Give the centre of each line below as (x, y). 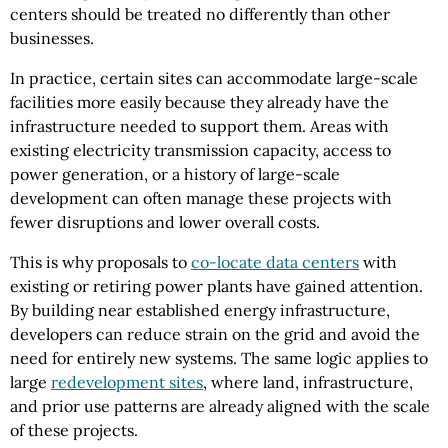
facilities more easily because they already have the (199, 102)
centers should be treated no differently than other (200, 14)
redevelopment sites (127, 382)
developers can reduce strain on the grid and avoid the (215, 334)
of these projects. (74, 430)
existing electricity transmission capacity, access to (200, 150)
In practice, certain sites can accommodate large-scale (214, 78)
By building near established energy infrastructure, (200, 310)
